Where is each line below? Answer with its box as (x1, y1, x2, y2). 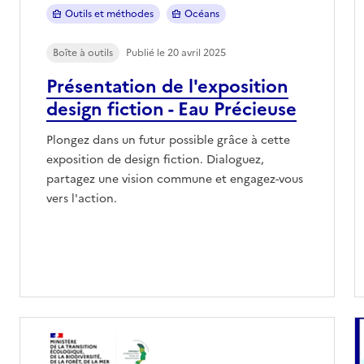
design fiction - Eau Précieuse (46, 95, 297, 123)
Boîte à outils (53, 45, 113, 60)
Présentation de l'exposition (46, 72, 288, 100)
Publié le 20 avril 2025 (126, 45, 226, 60)
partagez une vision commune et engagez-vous (46, 170, 303, 188)
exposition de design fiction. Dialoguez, (46, 150, 264, 168)
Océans (184, 6, 219, 21)
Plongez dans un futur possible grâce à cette (46, 131, 290, 149)
